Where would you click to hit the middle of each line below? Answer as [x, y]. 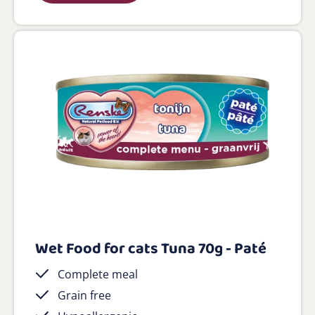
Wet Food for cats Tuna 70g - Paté [151, 249]
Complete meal [98, 275]
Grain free [84, 296]
